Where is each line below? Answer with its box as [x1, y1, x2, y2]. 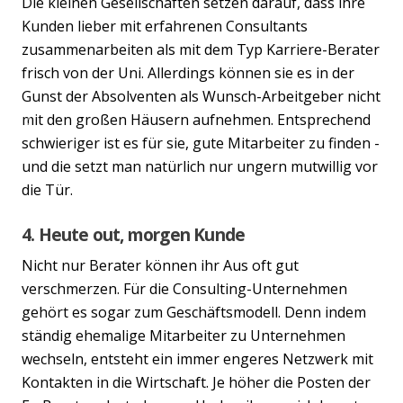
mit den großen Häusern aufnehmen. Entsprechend [22, 109, 371, 130]
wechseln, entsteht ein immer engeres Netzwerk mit [22, 348, 373, 369]
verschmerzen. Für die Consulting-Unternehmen [22, 278, 347, 299]
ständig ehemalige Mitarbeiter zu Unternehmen [22, 325, 345, 345]
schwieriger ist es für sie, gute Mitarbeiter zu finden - [22, 132, 380, 153]
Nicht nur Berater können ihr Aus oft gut [22, 255, 299, 275]
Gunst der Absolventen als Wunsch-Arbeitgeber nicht [22, 85, 381, 106]
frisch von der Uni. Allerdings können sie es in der [22, 62, 354, 83]
